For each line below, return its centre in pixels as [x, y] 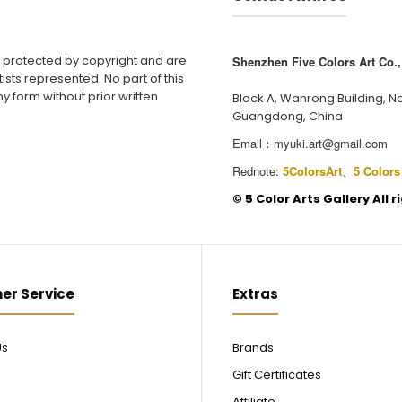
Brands [253, 348]
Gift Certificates [277, 375]
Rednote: [258, 171]
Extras [255, 294]
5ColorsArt [312, 171]
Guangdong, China [288, 116]
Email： [253, 143]
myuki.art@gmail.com [331, 143]
